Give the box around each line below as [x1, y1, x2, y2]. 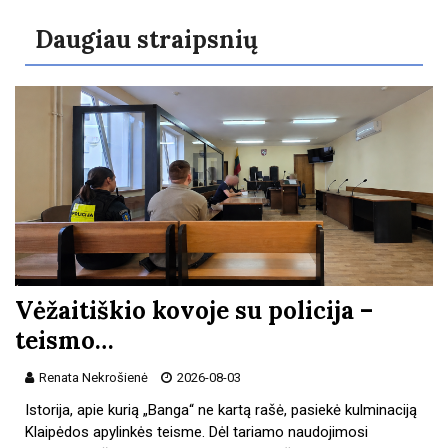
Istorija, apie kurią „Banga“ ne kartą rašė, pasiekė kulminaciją [25, 400, 418, 419]
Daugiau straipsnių [35, 23, 258, 55]
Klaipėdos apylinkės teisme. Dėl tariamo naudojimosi [25, 422, 369, 441]
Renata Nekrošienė [36, 369, 151, 385]
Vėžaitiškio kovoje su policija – [15, 294, 373, 326]
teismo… [15, 324, 114, 356]
